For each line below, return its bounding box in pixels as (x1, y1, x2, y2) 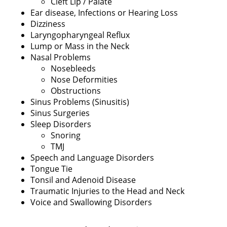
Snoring (51, 129, 81, 141)
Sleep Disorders (30, 118, 91, 130)
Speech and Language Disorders (30, 152, 154, 163)
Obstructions (51, 85, 101, 96)
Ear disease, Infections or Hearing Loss (30, 7, 178, 18)
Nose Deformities (51, 73, 118, 85)
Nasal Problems (30, 51, 91, 63)
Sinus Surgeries (30, 107, 90, 119)
